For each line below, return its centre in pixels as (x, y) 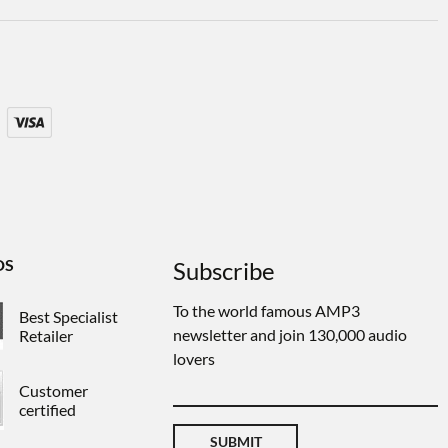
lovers (194, 358)
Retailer (46, 335)
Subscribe (224, 270)
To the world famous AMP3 (267, 310)
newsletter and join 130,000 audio (290, 334)
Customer (54, 390)
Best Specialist (69, 316)
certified (48, 409)
